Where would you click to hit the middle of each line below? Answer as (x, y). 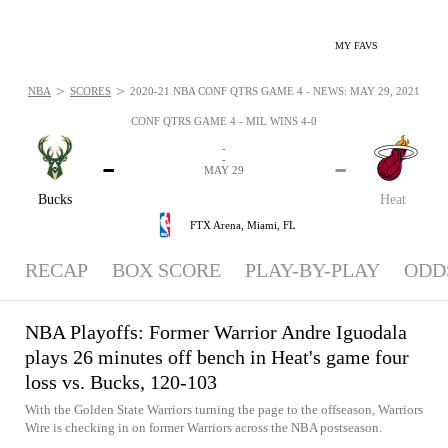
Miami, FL (271, 224)
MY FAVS (356, 45)
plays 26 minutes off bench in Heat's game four (217, 357)
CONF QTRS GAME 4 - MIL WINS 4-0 (224, 121)
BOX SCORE (166, 270)
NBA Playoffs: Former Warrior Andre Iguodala (216, 332)
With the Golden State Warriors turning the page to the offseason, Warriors (224, 409)
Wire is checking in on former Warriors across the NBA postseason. (203, 427)
